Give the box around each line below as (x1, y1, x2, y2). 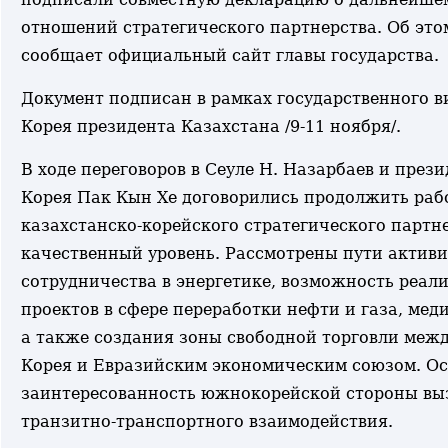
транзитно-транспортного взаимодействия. (21, 412, 393, 431)
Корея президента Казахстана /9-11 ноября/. (21, 117, 401, 136)
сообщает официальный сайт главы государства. (21, 46, 439, 65)
